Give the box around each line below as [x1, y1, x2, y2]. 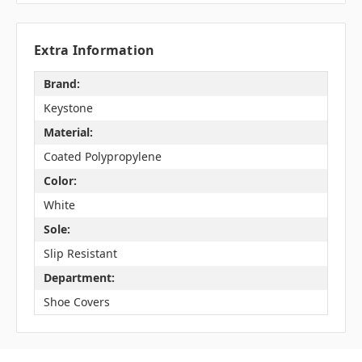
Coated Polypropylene [43, 149, 162, 165]
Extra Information [34, 40, 155, 59]
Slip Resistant [43, 246, 117, 262]
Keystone [43, 100, 93, 116]
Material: [43, 124, 93, 141]
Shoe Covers [43, 294, 110, 310]
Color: [43, 173, 77, 189]
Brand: [43, 76, 80, 92]
